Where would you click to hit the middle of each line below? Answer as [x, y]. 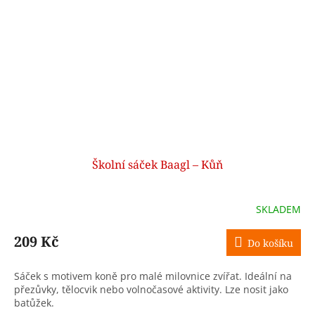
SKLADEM [278, 209]
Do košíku [270, 243]
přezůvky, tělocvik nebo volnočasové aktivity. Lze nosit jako [151, 290]
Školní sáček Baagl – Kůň [157, 165]
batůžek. [34, 303]
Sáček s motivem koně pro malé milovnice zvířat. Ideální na [153, 276]
